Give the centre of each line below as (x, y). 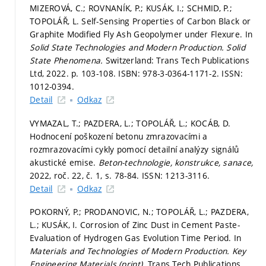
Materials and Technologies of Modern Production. (131, 251)
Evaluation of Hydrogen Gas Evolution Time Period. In (136, 238)
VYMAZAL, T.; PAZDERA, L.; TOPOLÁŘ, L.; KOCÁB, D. (130, 123)
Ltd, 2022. (51, 73)
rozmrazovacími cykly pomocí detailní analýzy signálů (134, 149)
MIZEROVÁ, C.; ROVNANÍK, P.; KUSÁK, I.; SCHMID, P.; (131, 8)
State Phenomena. (68, 60)
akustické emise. (64, 162)
